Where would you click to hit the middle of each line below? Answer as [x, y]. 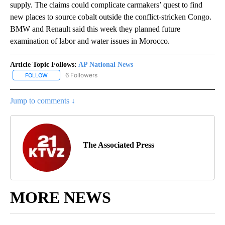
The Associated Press [119, 145]
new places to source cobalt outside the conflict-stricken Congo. [111, 17]
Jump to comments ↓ [43, 100]
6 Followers [81, 75]
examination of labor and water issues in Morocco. [90, 41]
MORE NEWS [61, 197]
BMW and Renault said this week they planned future [95, 29]
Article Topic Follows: [43, 64]
